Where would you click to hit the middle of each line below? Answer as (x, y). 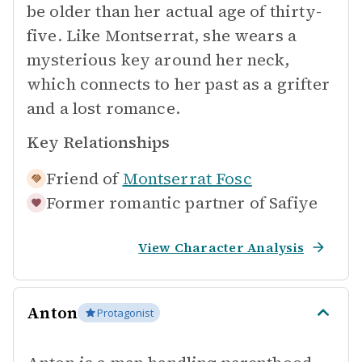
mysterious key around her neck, (158, 60)
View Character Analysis (221, 247)
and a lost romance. (103, 108)
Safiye (293, 203)
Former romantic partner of (156, 203)
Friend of (82, 179)
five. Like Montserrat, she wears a (162, 36)
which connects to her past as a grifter (178, 84)
